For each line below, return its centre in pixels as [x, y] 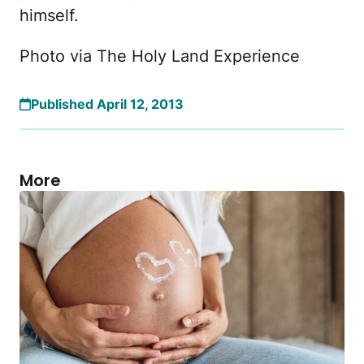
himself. [49, 16]
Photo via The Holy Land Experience [160, 56]
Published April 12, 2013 [107, 104]
